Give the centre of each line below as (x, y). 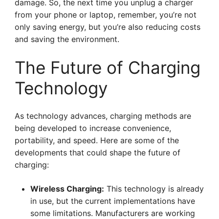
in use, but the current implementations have (113, 201)
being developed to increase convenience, (93, 128)
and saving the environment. (67, 39)
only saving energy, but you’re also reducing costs (108, 27)
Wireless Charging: (67, 189)
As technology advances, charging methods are (103, 116)
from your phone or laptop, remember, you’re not (106, 15)
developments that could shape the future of (98, 153)
